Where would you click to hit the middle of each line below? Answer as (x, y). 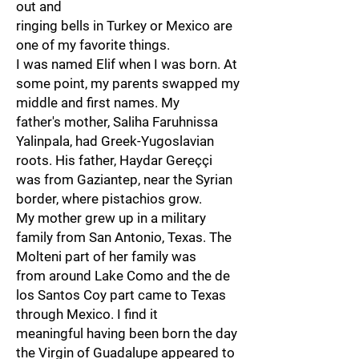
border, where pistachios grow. (109, 199)
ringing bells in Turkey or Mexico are (124, 26)
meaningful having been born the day (127, 333)
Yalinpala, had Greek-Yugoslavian (115, 141)
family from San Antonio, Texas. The (124, 237)
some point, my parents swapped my (128, 83)
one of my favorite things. (93, 45)
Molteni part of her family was (106, 256)
